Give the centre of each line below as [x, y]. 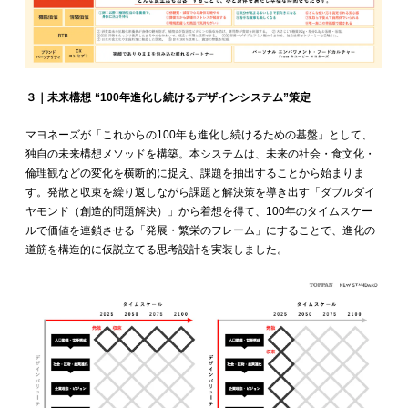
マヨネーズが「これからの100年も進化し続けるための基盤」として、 [199, 135]
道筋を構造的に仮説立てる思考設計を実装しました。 [157, 250]
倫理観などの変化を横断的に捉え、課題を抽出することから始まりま [195, 173]
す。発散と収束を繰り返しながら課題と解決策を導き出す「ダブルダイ [200, 193]
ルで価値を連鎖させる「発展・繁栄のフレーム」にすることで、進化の [200, 231]
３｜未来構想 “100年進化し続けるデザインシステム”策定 [168, 98]
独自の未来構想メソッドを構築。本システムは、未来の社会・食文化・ [200, 154]
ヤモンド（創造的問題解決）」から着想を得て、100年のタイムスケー [199, 212]
